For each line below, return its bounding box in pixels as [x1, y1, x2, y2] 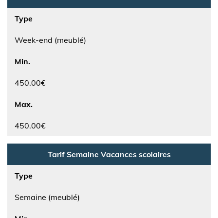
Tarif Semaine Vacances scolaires [47, 149, 171, 159]
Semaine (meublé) [15, 192, 80, 202]
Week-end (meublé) [15, 35, 86, 45]
